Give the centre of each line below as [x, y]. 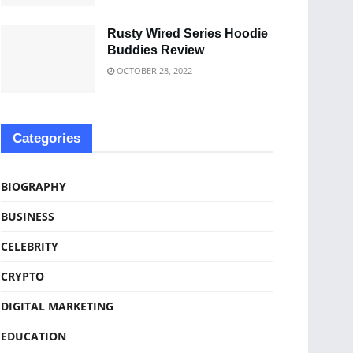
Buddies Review [156, 50]
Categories [46, 138]
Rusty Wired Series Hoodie [188, 33]
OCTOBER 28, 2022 [153, 70]
